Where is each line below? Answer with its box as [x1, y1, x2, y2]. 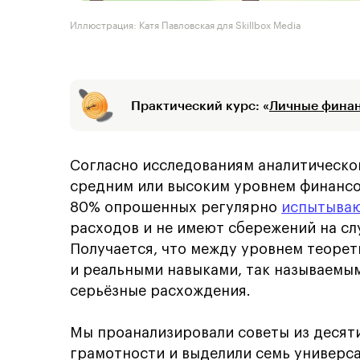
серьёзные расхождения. [70, 284, 251, 298]
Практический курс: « [131, 97, 269, 112]
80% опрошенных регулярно [70, 200, 281, 215]
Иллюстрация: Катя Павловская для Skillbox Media [70, 16, 301, 31]
